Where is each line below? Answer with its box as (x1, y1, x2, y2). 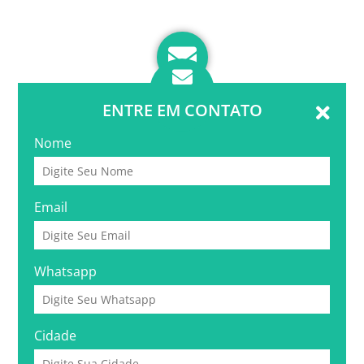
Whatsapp (34, 262, 97, 280)
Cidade (34, 326, 77, 344)
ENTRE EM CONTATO (102, 98, 262, 121)
